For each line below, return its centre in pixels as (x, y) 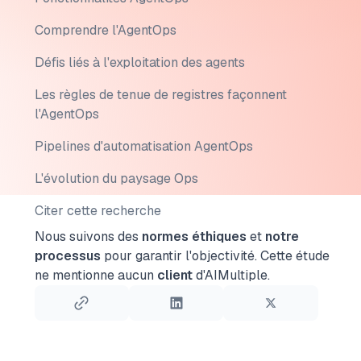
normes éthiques (194, 237)
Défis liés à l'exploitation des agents (139, 62)
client (174, 275)
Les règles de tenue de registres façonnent (160, 95)
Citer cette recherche (98, 211)
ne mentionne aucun (95, 275)
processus (67, 256)
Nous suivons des (88, 237)
